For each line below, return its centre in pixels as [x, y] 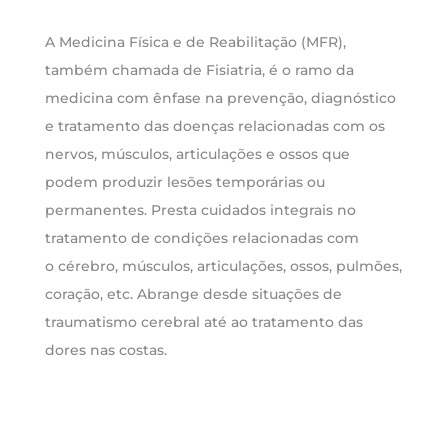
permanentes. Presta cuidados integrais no [200, 210]
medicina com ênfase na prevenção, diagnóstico [220, 98]
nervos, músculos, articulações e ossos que [197, 154]
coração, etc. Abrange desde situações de [193, 294]
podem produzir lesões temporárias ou [184, 182]
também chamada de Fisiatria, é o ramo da [199, 70]
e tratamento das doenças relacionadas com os [214, 126]
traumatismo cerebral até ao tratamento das [203, 322]
